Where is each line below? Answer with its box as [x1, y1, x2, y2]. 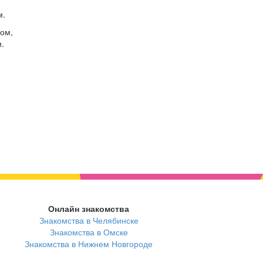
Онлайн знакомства [48, 203, 129, 215]
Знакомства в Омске [49, 226, 128, 238]
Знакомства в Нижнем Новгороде [25, 238, 153, 250]
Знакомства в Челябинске [39, 214, 139, 227]
